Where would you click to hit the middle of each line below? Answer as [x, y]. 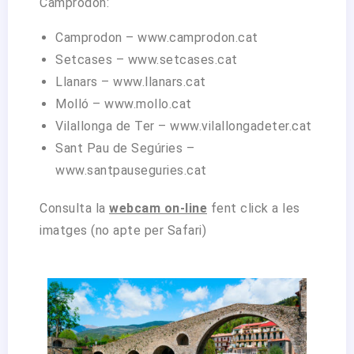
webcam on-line [158, 209]
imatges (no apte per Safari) [123, 231]
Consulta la [74, 209]
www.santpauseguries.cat [131, 171]
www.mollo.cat [148, 104]
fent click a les [254, 209]
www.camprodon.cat [198, 38]
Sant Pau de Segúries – [125, 149]
